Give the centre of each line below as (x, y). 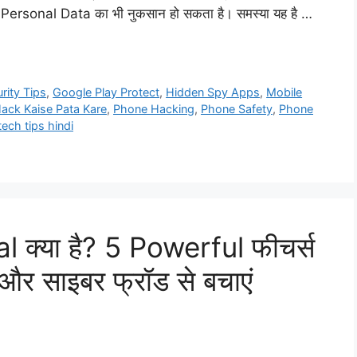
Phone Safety (237, 108)
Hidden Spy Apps (213, 92)
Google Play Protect (106, 92)
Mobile (284, 92)
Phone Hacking (154, 108)
